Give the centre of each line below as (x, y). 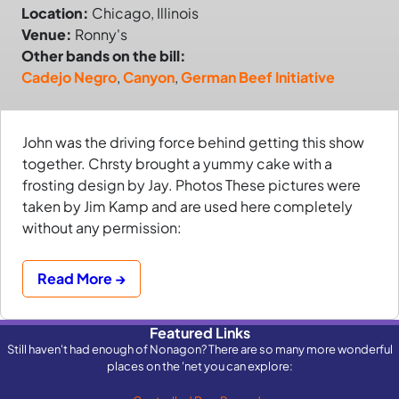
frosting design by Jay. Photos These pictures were (191, 185)
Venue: (47, 35)
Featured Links (199, 333)
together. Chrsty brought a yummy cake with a (177, 164)
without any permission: (102, 228)
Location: (55, 13)
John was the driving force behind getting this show (193, 142)
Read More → (81, 279)
